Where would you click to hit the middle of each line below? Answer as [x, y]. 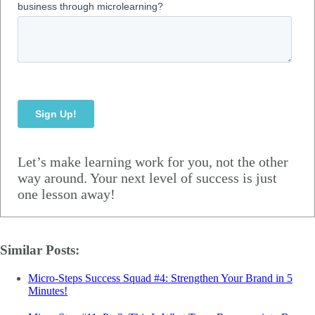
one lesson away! [66, 194]
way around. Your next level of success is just [147, 178]
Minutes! [48, 290]
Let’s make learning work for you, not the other [153, 161]
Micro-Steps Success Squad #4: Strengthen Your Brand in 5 [160, 278]
